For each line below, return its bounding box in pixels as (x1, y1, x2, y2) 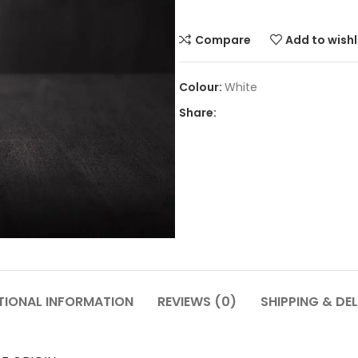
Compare (194, 31, 251, 48)
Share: (179, 105, 217, 121)
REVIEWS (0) (157, 292, 237, 311)
